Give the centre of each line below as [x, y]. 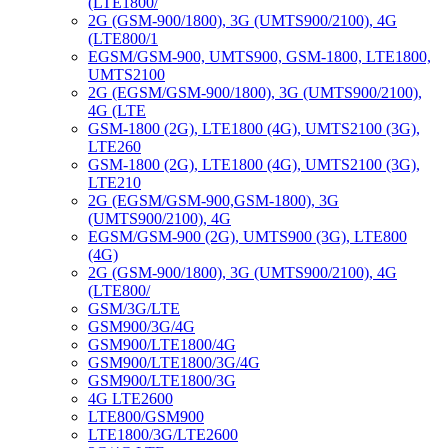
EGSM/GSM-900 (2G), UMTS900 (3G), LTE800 [247, 236]
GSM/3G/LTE [134, 308]
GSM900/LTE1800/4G [162, 344]
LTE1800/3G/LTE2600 [163, 434]
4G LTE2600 [130, 398]
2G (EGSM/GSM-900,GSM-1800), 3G [213, 200]
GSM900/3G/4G [141, 326]
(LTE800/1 [123, 38]
